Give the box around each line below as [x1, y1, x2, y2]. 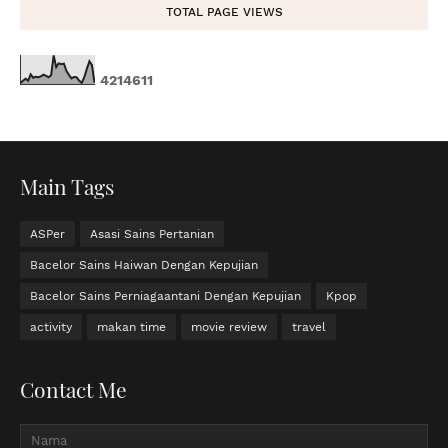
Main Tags [20, 171, 114, 200]
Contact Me [20, 374, 127, 403]
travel [292, 319, 326, 334]
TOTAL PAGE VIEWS [165, 4, 283, 19]
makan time [97, 319, 166, 334]
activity [30, 319, 72, 334]
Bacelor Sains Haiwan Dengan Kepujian [30, 257, 258, 272]
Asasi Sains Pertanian [90, 226, 214, 241]
